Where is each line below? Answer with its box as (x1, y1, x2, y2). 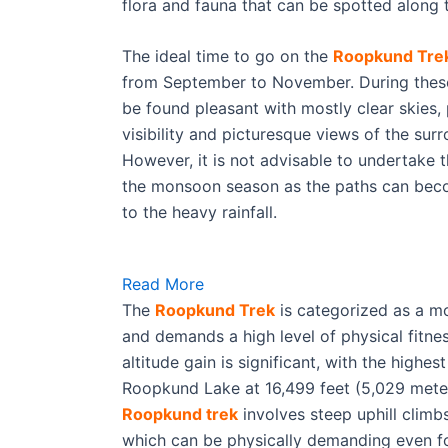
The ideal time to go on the (122, 46, 333, 67)
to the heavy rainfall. (122, 202, 282, 223)
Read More (122, 273, 204, 294)
